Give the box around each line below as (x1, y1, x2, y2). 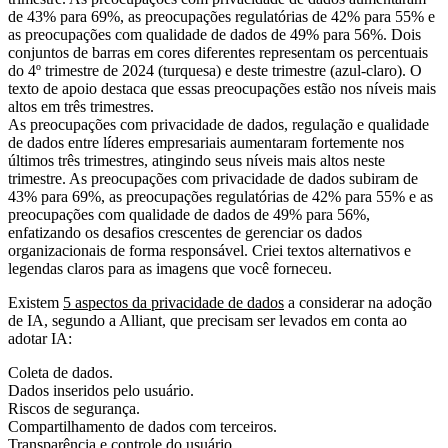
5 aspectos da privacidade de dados (63, 293, 284, 311)
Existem (8, 293, 63, 311)
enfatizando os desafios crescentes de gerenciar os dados (8, 223, 362, 241)
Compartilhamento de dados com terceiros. (8, 417, 277, 435)
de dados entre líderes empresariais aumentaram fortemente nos (8, 133, 404, 151)
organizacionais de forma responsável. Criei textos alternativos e (8, 241, 411, 259)
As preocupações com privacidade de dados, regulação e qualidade (8, 115, 429, 133)
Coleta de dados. (8, 363, 113, 381)
